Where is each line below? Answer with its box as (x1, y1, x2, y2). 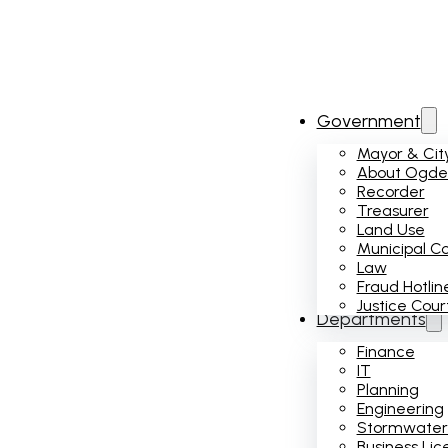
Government (316, 109, 421, 131)
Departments (316, 307, 426, 329)
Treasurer (356, 200, 429, 220)
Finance (356, 341, 415, 361)
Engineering (356, 398, 444, 418)
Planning (356, 379, 419, 399)
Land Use (356, 219, 425, 239)
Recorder (356, 181, 425, 201)
